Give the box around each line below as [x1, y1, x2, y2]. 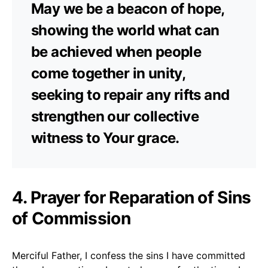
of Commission [12, 208, 130, 229]
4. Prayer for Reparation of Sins [12, 187, 251, 208]
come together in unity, [31, 64, 185, 82]
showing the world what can [31, 21, 220, 39]
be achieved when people [31, 42, 202, 60]
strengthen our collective [31, 107, 199, 125]
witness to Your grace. [31, 129, 179, 147]
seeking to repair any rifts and [31, 86, 230, 103]
